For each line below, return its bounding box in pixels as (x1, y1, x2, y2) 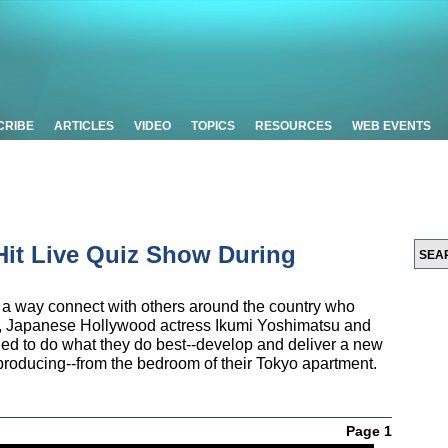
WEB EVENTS (352, 119, 431, 133)
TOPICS (191, 119, 235, 133)
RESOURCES (255, 119, 332, 133)
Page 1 (346, 423, 392, 439)
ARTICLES (54, 119, 114, 133)
